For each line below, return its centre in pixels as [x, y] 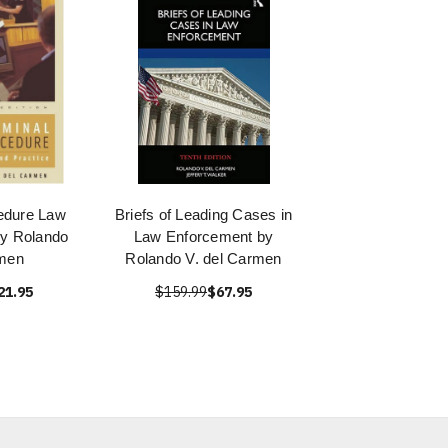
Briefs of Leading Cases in [203, 214]
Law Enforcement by [203, 236]
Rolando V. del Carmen [203, 258]
